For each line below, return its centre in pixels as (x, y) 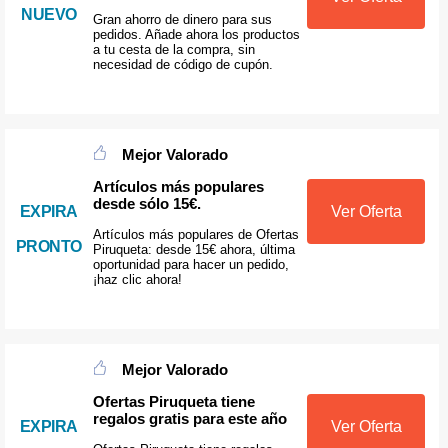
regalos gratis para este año (189, 418)
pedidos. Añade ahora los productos (196, 35)
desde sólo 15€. (146, 203)
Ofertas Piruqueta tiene (173, 401)
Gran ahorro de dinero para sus (182, 20)
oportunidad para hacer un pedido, (190, 265)
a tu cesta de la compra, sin (173, 50)
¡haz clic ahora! (137, 280)
